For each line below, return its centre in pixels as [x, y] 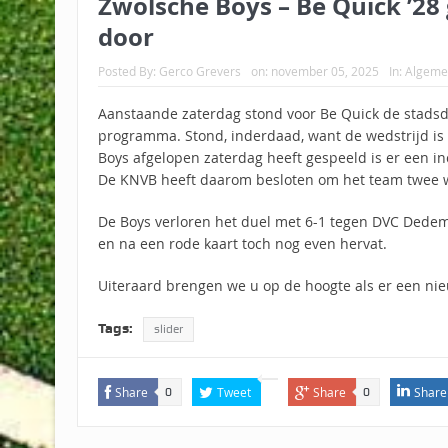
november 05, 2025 [324, 71]
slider [168, 329]
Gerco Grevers [199, 71]
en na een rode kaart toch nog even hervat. [242, 244]
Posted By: [128, 71]
